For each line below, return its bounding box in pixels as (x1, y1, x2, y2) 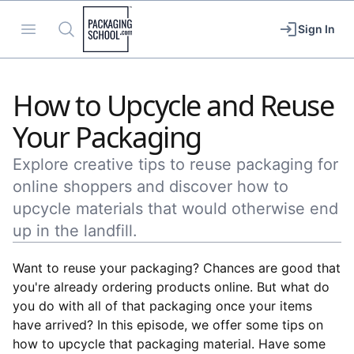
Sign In (298, 22, 335, 36)
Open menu (28, 20, 96, 36)
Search (56, 20, 97, 36)
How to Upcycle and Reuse (13, 86, 334, 125)
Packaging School (81, 6, 189, 22)
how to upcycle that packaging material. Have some (13, 336, 326, 352)
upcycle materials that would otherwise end (13, 199, 338, 218)
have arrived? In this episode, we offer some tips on (13, 317, 323, 333)
